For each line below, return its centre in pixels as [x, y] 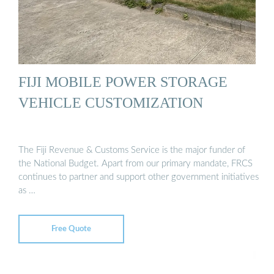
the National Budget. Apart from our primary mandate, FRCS [135, 163]
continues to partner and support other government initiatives [139, 177]
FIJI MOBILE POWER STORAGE [123, 82]
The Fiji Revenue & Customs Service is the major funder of [132, 150]
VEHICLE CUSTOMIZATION [111, 103]
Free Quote [71, 229]
